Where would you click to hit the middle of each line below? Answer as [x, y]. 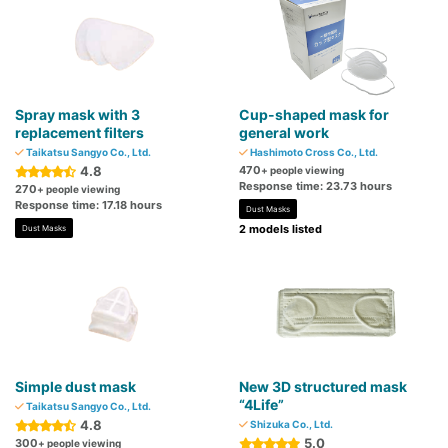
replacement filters [79, 133]
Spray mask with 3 [77, 115]
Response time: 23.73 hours [315, 186]
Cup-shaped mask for [314, 115]
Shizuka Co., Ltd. [290, 424]
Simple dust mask [75, 387]
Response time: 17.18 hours [88, 205]
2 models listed [280, 229]
